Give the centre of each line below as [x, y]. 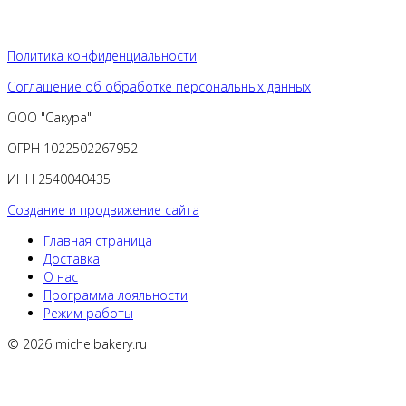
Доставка [72, 259]
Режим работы [88, 313]
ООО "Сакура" [49, 117]
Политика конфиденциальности [102, 56]
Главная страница [98, 241]
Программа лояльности [116, 295]
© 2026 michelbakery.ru [77, 344]
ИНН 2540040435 [59, 179]
